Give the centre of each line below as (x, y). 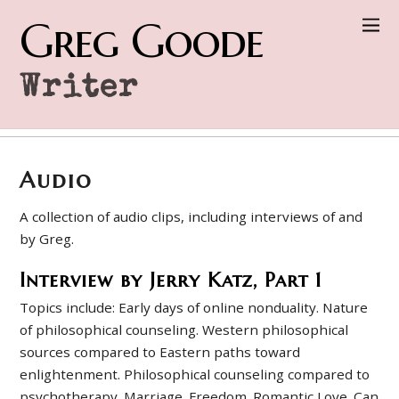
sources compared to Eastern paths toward (160, 352)
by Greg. (47, 239)
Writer (80, 90)
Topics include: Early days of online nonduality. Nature (194, 308)
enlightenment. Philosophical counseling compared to (195, 375)
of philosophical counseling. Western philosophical (184, 330)
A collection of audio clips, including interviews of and (191, 217)
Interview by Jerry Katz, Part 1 (171, 280)
